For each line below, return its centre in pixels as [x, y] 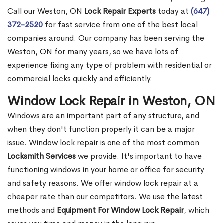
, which [196, 210]
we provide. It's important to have [139, 156]
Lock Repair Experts [120, 11]
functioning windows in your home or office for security [106, 170]
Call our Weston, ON [46, 11]
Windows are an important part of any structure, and [103, 116]
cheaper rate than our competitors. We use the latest [105, 197]
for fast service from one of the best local [120, 25]
